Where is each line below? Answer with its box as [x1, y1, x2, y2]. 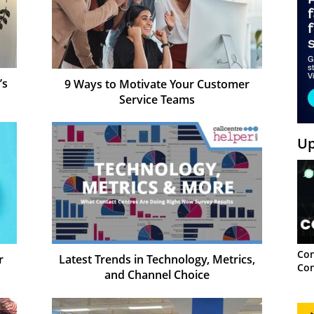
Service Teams [119, 91, 195, 107]
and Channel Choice [104, 266, 210, 282]
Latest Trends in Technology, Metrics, [59, 251, 255, 267]
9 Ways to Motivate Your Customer [64, 76, 250, 92]
